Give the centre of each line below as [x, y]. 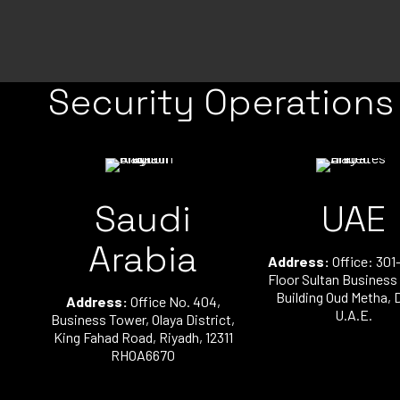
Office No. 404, [174, 301]
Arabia [143, 259]
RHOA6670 [143, 355]
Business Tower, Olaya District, [143, 319]
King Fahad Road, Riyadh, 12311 [143, 337]
